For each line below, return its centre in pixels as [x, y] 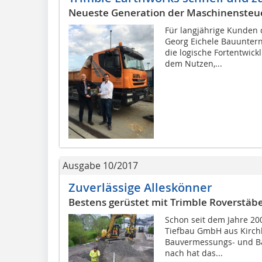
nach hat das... [194, 253]
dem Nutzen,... [193, 63]
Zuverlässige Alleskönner [140, 187]
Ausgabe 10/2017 [100, 166]
